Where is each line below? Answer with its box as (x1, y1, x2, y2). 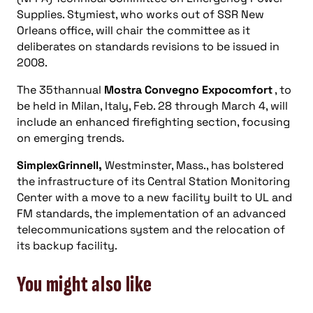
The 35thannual (17, 82, 104, 97)
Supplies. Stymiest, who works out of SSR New (17, 7, 264, 22)
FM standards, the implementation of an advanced (17, 206, 286, 221)
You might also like (17, 270, 152, 298)
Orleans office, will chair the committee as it (17, 23, 250, 38)
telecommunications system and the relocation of (17, 222, 285, 237)
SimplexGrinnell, (17, 158, 102, 173)
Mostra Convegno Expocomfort (104, 82, 272, 97)
